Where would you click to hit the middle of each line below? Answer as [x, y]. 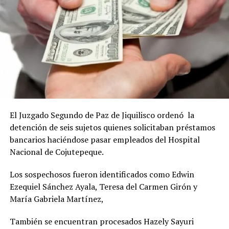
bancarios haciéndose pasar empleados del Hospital [105, 139]
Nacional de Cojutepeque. [56, 152]
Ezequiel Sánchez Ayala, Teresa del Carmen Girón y [103, 186]
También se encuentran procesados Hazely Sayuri [101, 221]
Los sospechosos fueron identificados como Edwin [102, 174]
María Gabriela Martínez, [56, 199]
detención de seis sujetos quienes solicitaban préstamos [112, 127]
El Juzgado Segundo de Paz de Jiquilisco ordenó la [102, 115]
